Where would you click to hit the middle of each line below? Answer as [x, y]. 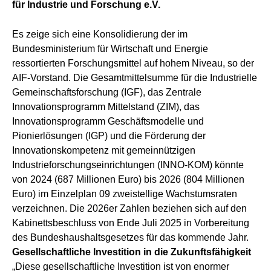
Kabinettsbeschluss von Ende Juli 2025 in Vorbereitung [131, 223]
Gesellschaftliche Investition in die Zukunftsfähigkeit [132, 252]
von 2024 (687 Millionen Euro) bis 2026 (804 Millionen [128, 179]
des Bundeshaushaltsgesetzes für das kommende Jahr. [130, 237]
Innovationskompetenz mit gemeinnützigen [104, 150]
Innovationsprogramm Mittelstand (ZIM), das [106, 106]
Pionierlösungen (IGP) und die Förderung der [109, 135]
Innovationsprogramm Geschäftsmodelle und [108, 121]
